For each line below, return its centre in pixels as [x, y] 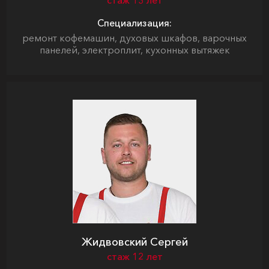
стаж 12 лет [134, 256]
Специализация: [134, 23]
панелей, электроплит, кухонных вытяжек [134, 50]
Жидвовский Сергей [134, 242]
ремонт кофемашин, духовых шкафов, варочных [134, 38]
